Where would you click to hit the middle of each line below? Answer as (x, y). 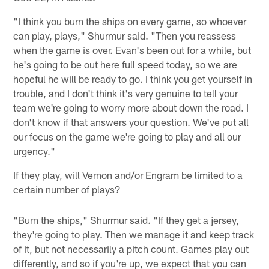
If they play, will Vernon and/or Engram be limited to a (128, 175)
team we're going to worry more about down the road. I (131, 108)
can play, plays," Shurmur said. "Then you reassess (125, 36)
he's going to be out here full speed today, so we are (125, 65)
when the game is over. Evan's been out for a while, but (132, 50)
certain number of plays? (67, 189)
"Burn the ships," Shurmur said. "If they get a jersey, (126, 219)
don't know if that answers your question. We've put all (131, 122)
